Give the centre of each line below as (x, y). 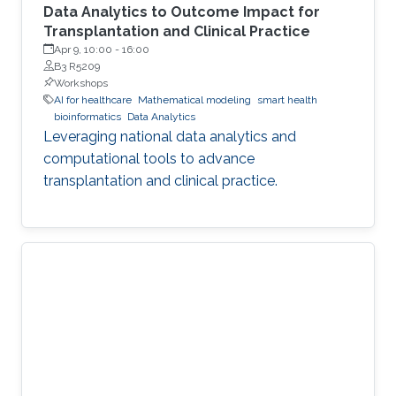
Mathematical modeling (194, 99)
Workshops (81, 83)
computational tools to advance (149, 158)
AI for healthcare (93, 99)
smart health (287, 99)
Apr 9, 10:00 (83, 49)
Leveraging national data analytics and (170, 136)
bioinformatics (88, 116)
